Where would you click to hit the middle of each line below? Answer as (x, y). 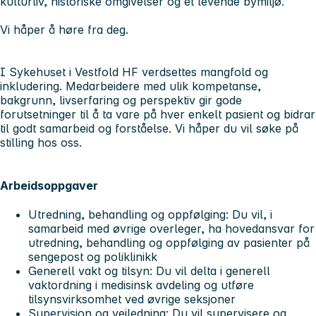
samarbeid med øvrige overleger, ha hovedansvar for (171, 229)
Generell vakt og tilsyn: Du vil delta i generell (149, 271)
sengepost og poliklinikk (93, 257)
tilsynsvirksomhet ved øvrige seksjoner (132, 299)
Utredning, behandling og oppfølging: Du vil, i (150, 215)
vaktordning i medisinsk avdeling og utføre (141, 285)
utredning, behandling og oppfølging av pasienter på (169, 243)
